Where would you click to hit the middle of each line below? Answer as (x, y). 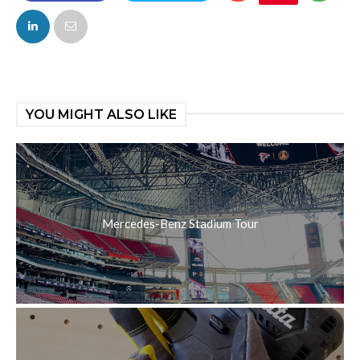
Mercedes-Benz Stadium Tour (180, 224)
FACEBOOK (65, 19)
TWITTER (168, 19)
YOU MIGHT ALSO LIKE (101, 115)
